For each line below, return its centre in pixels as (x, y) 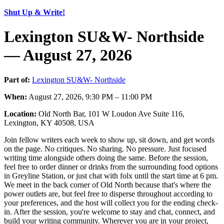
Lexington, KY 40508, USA (49, 122)
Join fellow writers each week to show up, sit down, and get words (109, 139)
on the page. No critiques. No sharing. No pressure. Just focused (105, 148)
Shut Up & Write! (34, 12)
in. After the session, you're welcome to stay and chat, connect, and (109, 211)
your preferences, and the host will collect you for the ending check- (111, 202)
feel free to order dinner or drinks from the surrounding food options (111, 166)
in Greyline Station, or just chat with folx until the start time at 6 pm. (111, 175)
